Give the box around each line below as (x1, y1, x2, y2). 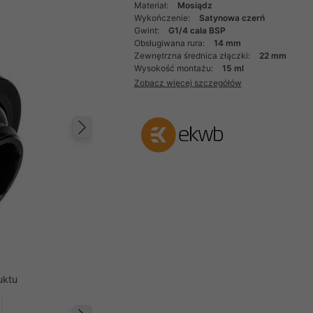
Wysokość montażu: (133, 63, 215, 73)
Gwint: (133, 25, 161, 36)
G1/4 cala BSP (168, 25, 226, 36)
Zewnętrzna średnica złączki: (133, 50, 252, 61)
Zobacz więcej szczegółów (133, 77, 242, 88)
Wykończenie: (133, 13, 192, 23)
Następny (85, 129, 181, 154)
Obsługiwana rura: (133, 38, 207, 48)
